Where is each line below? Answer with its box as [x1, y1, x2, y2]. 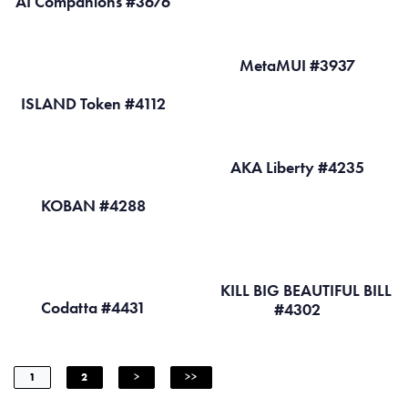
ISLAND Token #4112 [20, 92, 169, 114]
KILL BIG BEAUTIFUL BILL [220, 280, 392, 301]
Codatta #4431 [40, 297, 149, 319]
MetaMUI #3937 [239, 54, 359, 76]
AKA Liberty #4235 [229, 157, 368, 178]
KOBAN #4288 [40, 195, 149, 217]
